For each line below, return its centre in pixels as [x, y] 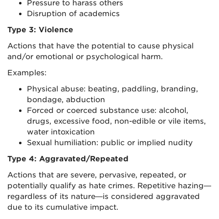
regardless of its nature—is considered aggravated [104, 197]
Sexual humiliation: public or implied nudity [117, 143]
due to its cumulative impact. [63, 207]
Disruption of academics [73, 14]
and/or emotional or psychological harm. [85, 57]
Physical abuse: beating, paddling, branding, [112, 89]
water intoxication [61, 132]
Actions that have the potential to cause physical [100, 46]
